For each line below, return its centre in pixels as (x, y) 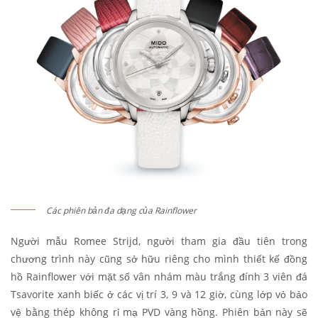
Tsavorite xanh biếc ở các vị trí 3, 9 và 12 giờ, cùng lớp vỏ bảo (159, 294)
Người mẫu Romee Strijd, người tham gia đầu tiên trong (159, 241)
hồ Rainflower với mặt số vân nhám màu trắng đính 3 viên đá (159, 276)
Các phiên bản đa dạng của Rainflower (121, 210)
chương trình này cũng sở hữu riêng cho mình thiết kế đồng (159, 258)
